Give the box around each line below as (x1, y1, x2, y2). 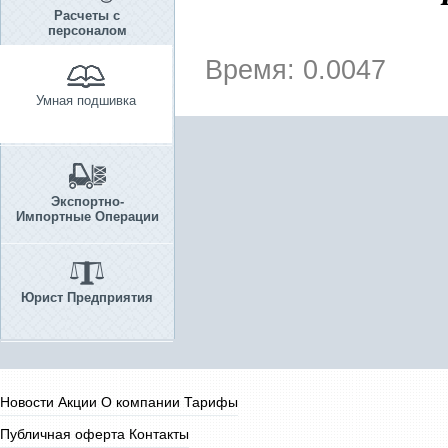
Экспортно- (50, 194, 124, 209)
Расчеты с (54, 8, 120, 23)
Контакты (129, 426, 189, 442)
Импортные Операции (15, 209, 159, 224)
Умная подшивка (36, 93, 136, 108)
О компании (101, 394, 180, 410)
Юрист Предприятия (21, 290, 153, 305)
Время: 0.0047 (205, 55, 386, 85)
